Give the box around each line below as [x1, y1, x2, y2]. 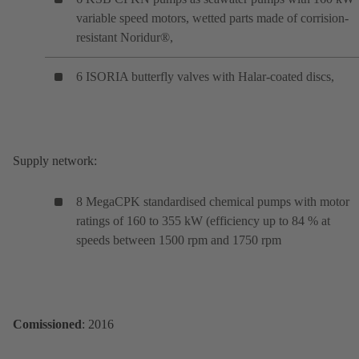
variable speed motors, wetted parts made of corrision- [76, 10, 349, 25]
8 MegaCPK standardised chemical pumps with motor [76, 194, 349, 208]
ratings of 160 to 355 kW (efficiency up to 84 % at [76, 213, 330, 228]
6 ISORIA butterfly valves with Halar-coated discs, [76, 69, 334, 83]
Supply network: [13, 153, 97, 167]
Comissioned [13, 317, 82, 331]
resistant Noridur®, [76, 30, 173, 44]
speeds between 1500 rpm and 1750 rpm [76, 232, 281, 247]
